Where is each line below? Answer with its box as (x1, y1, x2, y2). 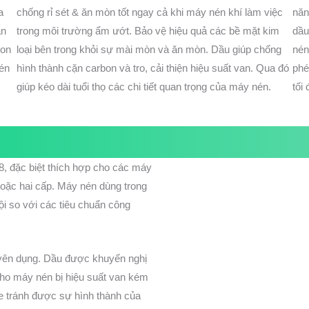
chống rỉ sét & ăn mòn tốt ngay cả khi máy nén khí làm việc (17, 6, 283, 19)
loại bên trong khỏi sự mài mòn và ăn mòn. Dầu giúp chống (17, 43, 281, 56)
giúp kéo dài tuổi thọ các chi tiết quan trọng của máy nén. (17, 81, 271, 93)
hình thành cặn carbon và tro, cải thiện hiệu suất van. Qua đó (17, 62, 289, 74)
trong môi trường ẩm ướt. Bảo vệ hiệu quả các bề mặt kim (17, 25, 279, 37)
